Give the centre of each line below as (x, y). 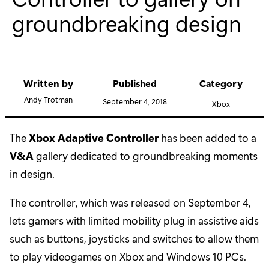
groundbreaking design (127, 22)
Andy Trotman (48, 100)
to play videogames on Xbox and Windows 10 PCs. (128, 257)
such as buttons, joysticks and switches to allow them (134, 239)
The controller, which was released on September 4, (130, 203)
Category (221, 83)
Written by (48, 83)
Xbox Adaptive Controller (94, 138)
